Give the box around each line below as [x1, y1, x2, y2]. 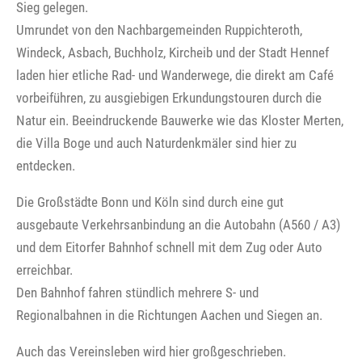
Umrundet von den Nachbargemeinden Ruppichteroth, [16, 21, 302, 38]
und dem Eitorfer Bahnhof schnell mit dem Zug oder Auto [16, 238, 322, 255]
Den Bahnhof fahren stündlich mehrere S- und [16, 284, 259, 301]
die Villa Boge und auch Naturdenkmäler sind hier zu [16, 134, 297, 151]
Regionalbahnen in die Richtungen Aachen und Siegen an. [16, 306, 322, 323]
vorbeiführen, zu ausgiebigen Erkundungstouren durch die [16, 89, 322, 106]
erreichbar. [16, 261, 73, 278]
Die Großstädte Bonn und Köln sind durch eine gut [16, 193, 284, 210]
